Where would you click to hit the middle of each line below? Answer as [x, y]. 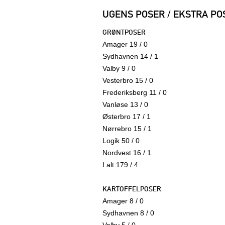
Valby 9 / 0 [119, 69]
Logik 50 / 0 [121, 141]
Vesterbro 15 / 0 [128, 81]
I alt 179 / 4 [120, 165]
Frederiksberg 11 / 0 [135, 93]
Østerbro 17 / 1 [127, 117]
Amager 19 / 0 [125, 44]
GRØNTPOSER [124, 32]
